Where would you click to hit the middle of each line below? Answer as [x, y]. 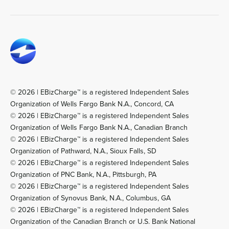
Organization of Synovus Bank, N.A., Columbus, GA [90, 198]
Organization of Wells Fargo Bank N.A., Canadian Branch [99, 128]
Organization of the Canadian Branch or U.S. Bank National [102, 222]
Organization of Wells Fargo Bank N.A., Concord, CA [92, 104]
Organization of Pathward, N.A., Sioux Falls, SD [83, 151]
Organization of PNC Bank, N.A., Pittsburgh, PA [83, 175]
